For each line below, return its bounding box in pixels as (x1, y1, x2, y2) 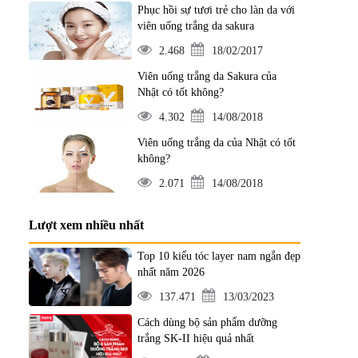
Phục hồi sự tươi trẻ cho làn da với (137, 4, 295, 16)
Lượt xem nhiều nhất (29, 218, 144, 232)
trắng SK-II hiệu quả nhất (137, 332, 254, 344)
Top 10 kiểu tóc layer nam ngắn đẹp (137, 250, 300, 262)
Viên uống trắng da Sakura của (137, 70, 276, 82)
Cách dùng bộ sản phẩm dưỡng (137, 316, 277, 328)
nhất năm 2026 (137, 266, 205, 278)
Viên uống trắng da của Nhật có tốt (137, 137, 296, 149)
